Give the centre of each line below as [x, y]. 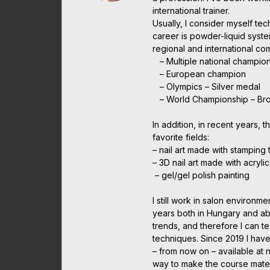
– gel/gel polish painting [201, 175]
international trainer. [191, 10]
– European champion [199, 74]
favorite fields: [181, 137]
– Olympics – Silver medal [206, 86]
